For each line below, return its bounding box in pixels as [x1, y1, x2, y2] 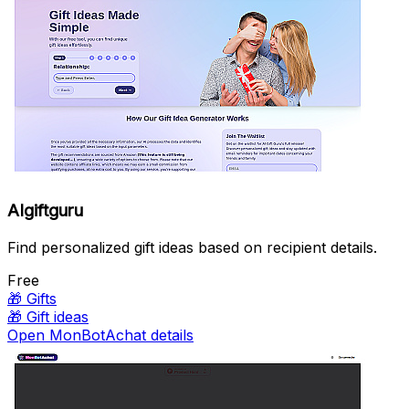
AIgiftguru [7, 199, 83, 221]
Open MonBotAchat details [7, 325, 194, 344]
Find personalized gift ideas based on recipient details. [7, 237, 377, 257]
